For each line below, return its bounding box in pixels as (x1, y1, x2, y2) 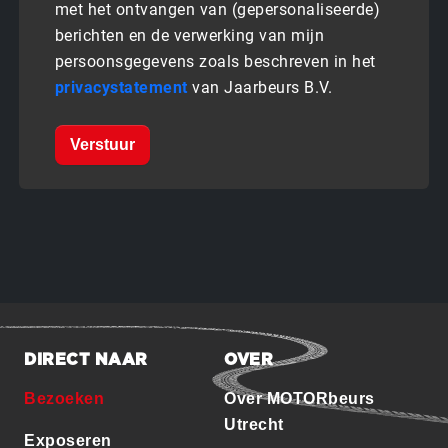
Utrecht (224, 415, 284, 433)
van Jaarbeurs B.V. (192, 77, 333, 97)
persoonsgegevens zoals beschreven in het (54, 51, 376, 71)
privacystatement (54, 77, 193, 97)
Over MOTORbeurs (224, 389, 375, 407)
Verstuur (69, 135, 135, 153)
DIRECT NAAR (24, 351, 148, 368)
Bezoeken (24, 389, 104, 407)
